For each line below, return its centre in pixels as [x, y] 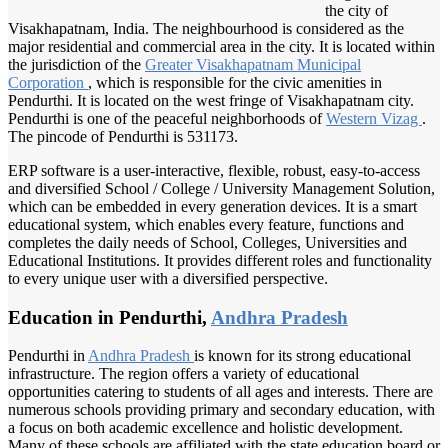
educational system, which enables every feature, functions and [206, 224]
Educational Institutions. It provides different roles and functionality [220, 260]
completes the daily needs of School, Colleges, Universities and [207, 242]
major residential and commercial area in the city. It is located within [221, 46]
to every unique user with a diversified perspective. [168, 278]
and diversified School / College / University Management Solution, [221, 188]
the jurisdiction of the [76, 64]
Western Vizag [374, 118]
